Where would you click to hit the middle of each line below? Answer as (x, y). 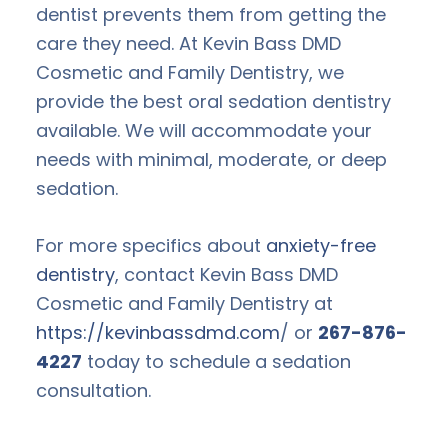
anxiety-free (321, 245)
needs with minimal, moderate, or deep (211, 159)
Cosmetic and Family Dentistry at (184, 303)
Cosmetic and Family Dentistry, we (190, 72)
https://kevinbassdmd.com (158, 332)
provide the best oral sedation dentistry (213, 101)
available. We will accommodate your (204, 130)
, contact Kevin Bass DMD (226, 274)
